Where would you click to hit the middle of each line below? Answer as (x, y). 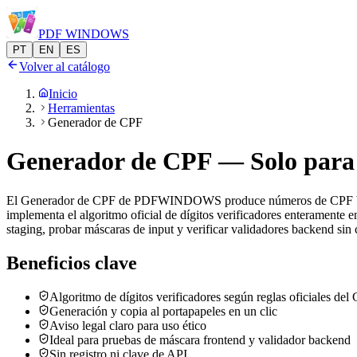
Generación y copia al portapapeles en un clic (163, 311)
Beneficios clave (72, 263)
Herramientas (81, 108)
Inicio (63, 94)
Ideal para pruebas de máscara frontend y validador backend (200, 339)
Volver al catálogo (65, 67)
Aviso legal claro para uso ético (128, 325)
